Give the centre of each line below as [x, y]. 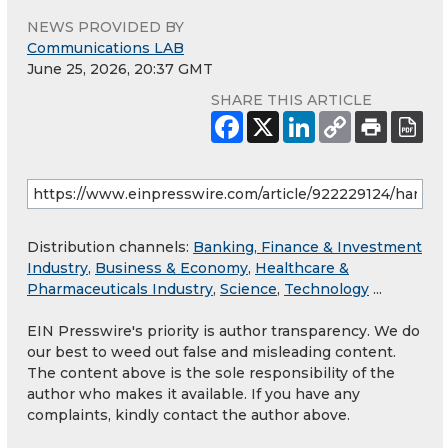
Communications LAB [105, 48]
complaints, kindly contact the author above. [188, 415]
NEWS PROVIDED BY [105, 27]
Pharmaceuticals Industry [120, 289]
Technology [326, 289]
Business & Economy [171, 268]
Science [248, 289]
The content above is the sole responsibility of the [211, 373]
